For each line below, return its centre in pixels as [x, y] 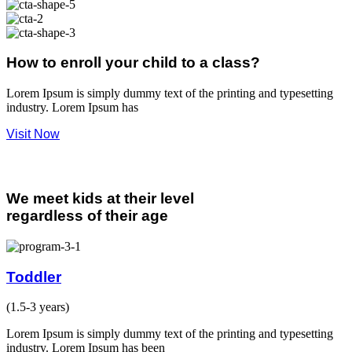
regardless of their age [87, 216]
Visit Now [33, 134]
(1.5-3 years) [38, 307]
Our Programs [35, 166]
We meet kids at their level [100, 199]
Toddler [34, 277]
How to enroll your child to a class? [133, 63]
